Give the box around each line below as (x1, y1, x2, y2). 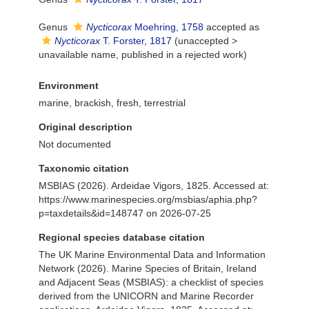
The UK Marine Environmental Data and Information (39, 249, 266, 260)
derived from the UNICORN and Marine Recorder (39, 290, 254, 301)
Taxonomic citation (39, 163, 129, 174)
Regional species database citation (39, 232, 205, 243)
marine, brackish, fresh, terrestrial (39, 97, 186, 108)
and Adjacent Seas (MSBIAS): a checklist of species (39, 277, 263, 288)
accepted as (203, 21, 259, 32)
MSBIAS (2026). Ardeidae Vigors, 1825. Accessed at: (39, 180, 269, 191)
